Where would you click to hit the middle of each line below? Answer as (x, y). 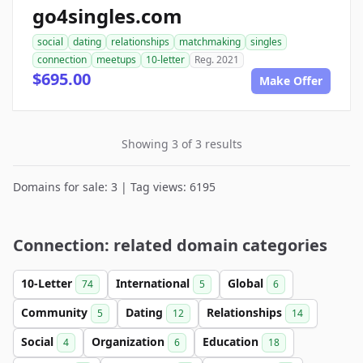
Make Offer (291, 81)
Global (247, 283)
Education (232, 342)
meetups (116, 60)
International (154, 283)
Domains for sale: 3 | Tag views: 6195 (114, 187)
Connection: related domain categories (170, 245)
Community (56, 312)
